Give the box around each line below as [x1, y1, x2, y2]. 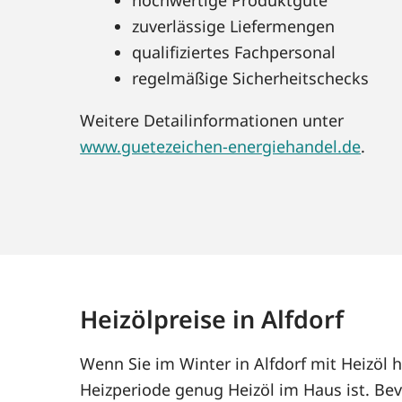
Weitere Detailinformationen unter [80, 109, 345, 131]
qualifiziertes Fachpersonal [132, 40, 336, 63]
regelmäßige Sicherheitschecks [132, 66, 370, 89]
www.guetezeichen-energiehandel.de [80, 135, 362, 157]
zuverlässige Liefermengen [132, 14, 336, 37]
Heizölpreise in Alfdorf [80, 301, 345, 336]
